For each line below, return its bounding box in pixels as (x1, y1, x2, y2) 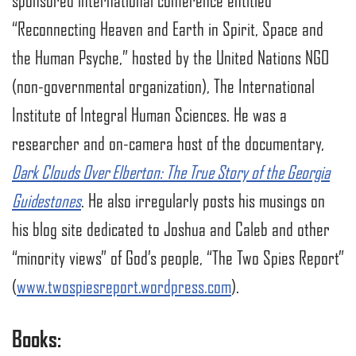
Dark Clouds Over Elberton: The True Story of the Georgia (12, 161, 330, 183)
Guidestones (12, 190, 81, 211)
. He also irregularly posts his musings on (81, 190, 325, 211)
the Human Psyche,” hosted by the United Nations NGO (12, 47, 329, 68)
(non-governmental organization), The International (12, 75, 315, 97)
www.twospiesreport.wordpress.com (17, 276, 231, 297)
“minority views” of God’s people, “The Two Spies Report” (12, 247, 344, 269)
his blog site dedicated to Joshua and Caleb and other (12, 219, 330, 240)
